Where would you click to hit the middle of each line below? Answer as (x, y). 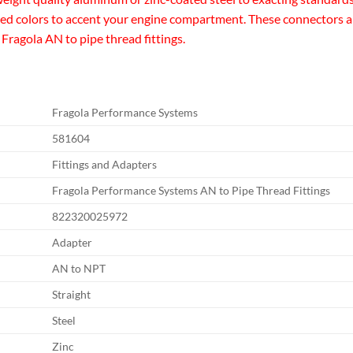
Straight (72, 295)
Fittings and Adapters (105, 165)
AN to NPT (79, 269)
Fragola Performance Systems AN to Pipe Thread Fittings (191, 191)
